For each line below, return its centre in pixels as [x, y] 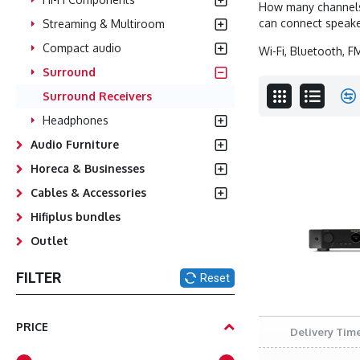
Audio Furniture [75, 144]
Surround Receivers [97, 96]
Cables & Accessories [88, 192]
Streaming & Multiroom [104, 24]
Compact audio [82, 48]
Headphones [76, 120]
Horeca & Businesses [88, 168]
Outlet [49, 241]
